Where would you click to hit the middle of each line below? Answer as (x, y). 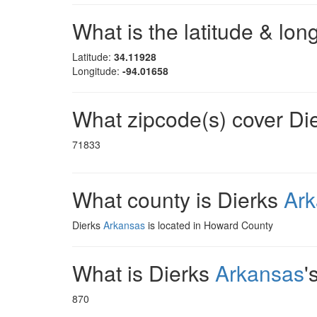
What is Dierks (144, 273)
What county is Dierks (178, 199)
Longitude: (97, 71)
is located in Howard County (209, 225)
